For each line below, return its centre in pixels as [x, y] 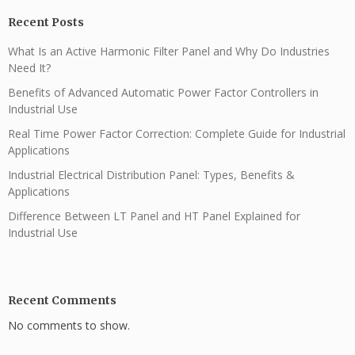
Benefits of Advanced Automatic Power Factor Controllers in [163, 92]
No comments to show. [69, 325]
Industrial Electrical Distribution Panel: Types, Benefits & [151, 174]
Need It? [29, 67]
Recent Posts [46, 22]
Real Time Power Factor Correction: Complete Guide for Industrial [177, 133]
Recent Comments [62, 300]
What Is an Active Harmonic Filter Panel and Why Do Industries [169, 51]
